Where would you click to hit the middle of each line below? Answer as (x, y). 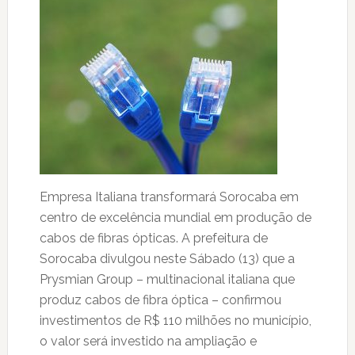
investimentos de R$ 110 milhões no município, (175, 321)
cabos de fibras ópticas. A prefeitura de (153, 238)
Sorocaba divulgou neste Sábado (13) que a (167, 259)
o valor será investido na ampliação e (148, 341)
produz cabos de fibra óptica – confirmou (160, 300)
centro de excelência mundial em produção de (175, 218)
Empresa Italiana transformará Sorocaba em (169, 197)
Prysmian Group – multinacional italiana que (167, 279)
